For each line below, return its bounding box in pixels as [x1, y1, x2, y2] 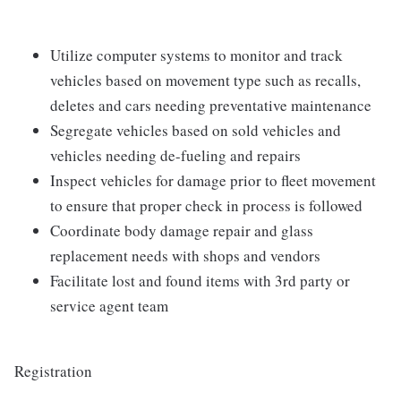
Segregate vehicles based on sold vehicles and [50, 120, 341, 141]
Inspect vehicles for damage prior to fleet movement [50, 170, 376, 192]
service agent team [50, 295, 168, 317]
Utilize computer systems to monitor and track [50, 45, 343, 66]
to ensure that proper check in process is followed [50, 195, 363, 217]
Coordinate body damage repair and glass [50, 220, 313, 242]
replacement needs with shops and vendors [50, 245, 320, 267]
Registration [14, 361, 92, 382]
